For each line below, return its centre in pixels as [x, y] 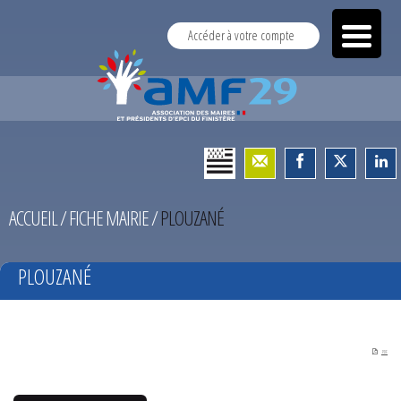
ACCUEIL [33, 218]
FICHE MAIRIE [109, 218]
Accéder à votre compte [241, 35]
